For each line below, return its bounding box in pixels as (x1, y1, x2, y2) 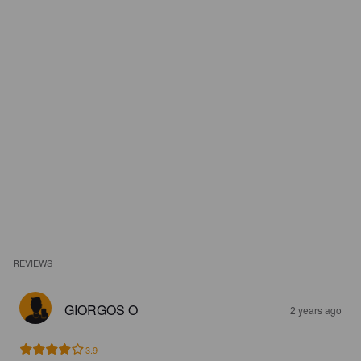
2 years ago (290, 303, 342, 317)
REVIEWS (13, 256, 53, 269)
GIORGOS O (64, 301, 138, 319)
